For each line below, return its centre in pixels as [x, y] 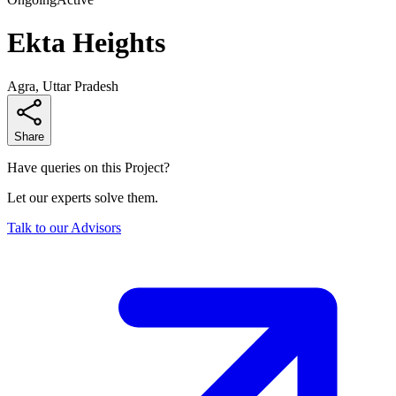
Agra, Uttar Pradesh [63, 86]
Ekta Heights [86, 43]
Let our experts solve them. [83, 197]
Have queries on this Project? [88, 167]
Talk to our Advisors [64, 227]
